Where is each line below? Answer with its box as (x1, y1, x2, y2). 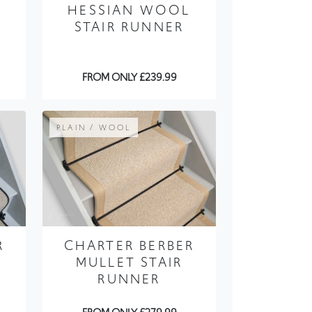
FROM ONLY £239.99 (81, 70, 177, 86)
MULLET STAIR (75, 253, 183, 272)
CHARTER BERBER (63, 236, 195, 256)
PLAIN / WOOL (56, 122, 132, 134)
